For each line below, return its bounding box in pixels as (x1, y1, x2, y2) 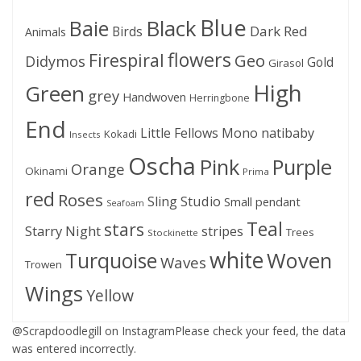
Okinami (25, 164, 68, 179)
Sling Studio (147, 193, 221, 211)
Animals (25, 24, 66, 40)
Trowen (25, 257, 62, 272)
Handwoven (122, 89, 186, 106)
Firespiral (89, 48, 164, 73)
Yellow (86, 284, 134, 307)
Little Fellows (140, 124, 218, 143)
